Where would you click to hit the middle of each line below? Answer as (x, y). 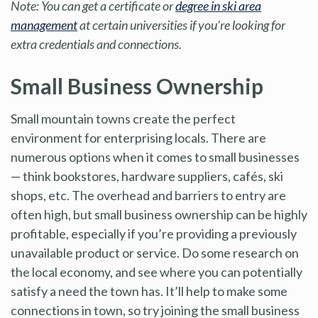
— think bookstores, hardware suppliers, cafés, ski (147, 176)
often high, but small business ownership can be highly (159, 214)
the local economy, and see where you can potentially (157, 272)
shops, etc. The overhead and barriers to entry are (148, 195)
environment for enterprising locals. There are (138, 137)
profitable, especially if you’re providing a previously (154, 233)
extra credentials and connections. (96, 44)
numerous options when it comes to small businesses (155, 157)
